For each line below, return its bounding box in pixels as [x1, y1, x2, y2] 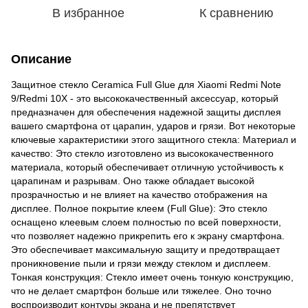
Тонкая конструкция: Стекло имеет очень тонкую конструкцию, [11, 271, 294, 283]
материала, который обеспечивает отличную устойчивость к [11, 161, 283, 173]
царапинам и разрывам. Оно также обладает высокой [11, 175, 254, 186]
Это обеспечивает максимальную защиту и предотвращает [11, 243, 280, 255]
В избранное [52, 5, 124, 20]
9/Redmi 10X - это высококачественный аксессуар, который [11, 92, 278, 104]
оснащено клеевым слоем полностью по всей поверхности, [11, 216, 281, 228]
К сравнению [199, 5, 274, 20]
